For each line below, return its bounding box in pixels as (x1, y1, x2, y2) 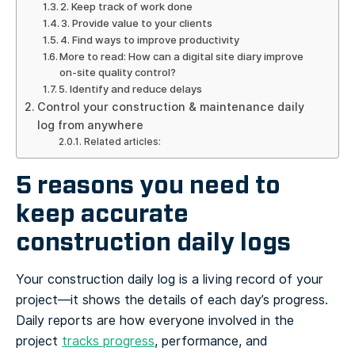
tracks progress (62, 331, 155, 350)
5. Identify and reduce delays (59, 81, 203, 97)
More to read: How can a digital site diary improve (59, 48, 304, 64)
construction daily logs (16, 225, 291, 258)
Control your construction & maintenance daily (36, 97, 304, 116)
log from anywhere (36, 116, 143, 134)
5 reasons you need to (16, 168, 281, 201)
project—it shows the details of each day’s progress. (16, 290, 328, 309)
